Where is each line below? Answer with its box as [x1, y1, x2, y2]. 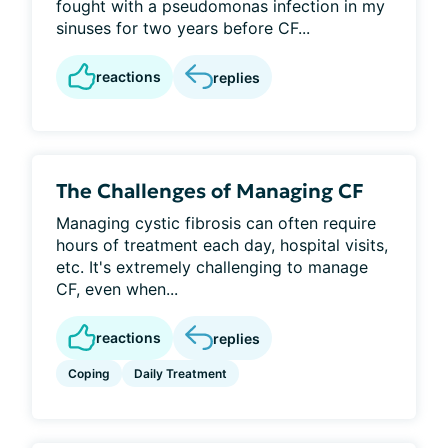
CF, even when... [56, 279, 178, 299]
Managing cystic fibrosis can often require [56, 213, 376, 233]
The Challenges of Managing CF [56, 178, 364, 204]
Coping [68, 366, 110, 381]
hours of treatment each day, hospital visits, [56, 235, 388, 255]
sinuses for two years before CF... [56, 18, 310, 38]
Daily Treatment [134, 366, 227, 381]
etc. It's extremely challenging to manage [56, 257, 368, 277]
